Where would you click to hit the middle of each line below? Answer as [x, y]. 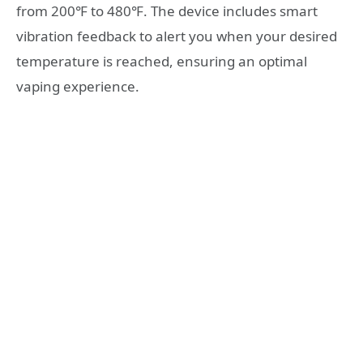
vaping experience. [78, 87]
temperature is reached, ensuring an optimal [162, 62]
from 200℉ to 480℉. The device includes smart [167, 11]
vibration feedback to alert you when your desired [177, 36]
